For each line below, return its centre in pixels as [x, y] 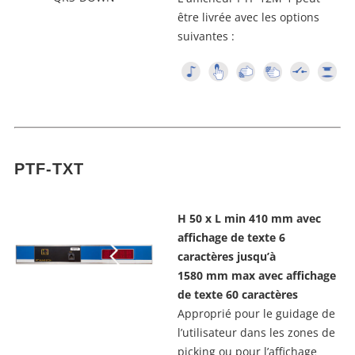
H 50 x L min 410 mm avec [249, 218]
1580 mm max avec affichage [257, 275]
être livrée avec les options [248, 17]
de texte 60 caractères [238, 294]
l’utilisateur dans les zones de [256, 332]
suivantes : [206, 36]
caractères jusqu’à [227, 256]
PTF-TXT [49, 168]
